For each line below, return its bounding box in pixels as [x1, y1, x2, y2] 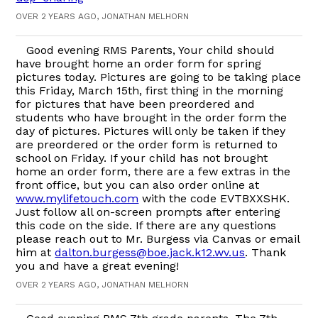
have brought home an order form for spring [16, 57, 262, 70]
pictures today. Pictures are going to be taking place [16, 70, 302, 84]
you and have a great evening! [16, 259, 180, 273]
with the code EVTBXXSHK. [138, 192, 290, 205]
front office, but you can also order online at [16, 178, 260, 192]
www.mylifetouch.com [16, 192, 139, 205]
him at [16, 246, 55, 259]
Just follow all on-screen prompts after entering [16, 205, 281, 219]
